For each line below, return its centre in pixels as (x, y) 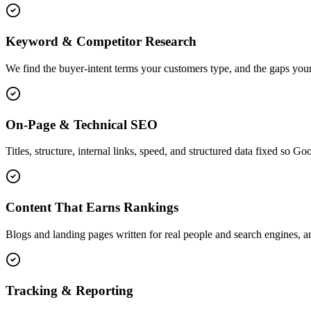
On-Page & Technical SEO (82, 124)
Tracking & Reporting (69, 290)
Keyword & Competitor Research (101, 42)
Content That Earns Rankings (92, 208)
